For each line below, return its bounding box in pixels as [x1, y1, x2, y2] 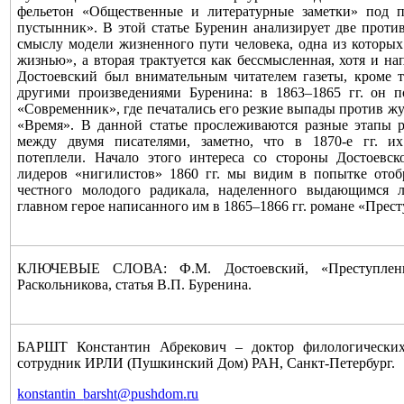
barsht [83, 386, 118, 401]
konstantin [17, 386, 77, 401]
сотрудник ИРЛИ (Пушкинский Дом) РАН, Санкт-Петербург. [17, 355, 396, 371]
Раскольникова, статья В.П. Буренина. [17, 277, 252, 292]
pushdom [131, 386, 184, 401]
